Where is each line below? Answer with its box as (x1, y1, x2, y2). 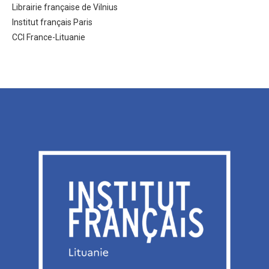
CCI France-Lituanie (12, 32, 85, 43)
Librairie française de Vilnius (12, 2, 118, 13)
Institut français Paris (12, 17, 92, 28)
